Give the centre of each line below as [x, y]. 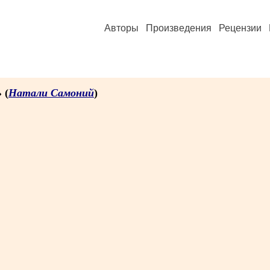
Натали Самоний [51, 93]
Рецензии [240, 28]
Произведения [179, 28]
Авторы [121, 28]
